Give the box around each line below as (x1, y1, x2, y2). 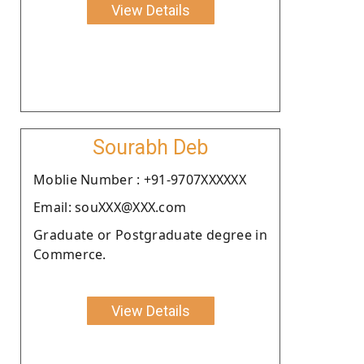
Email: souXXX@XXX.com (33, 197, 187, 216)
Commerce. (33, 245, 106, 263)
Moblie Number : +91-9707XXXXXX (33, 170, 246, 188)
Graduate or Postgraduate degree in (33, 225, 267, 244)
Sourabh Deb (93, 135, 208, 159)
